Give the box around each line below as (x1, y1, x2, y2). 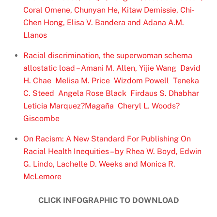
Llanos (23, 31, 47, 40)
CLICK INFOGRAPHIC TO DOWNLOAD (38, 195, 179, 205)
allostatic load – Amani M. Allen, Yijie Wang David (23, 63, 201, 73)
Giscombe (23, 114, 60, 124)
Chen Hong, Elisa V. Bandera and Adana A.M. (23, 18, 184, 28)
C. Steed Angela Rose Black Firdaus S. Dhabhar (23, 89, 201, 98)
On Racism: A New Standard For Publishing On (23, 134, 191, 144)
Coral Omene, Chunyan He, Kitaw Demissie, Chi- (23, 5, 195, 15)
